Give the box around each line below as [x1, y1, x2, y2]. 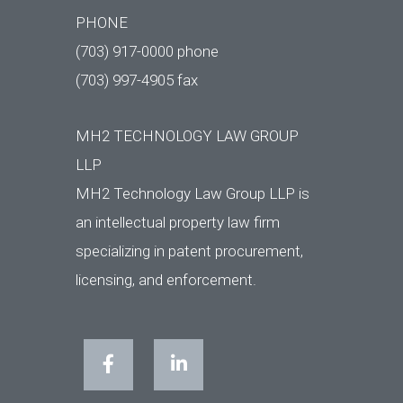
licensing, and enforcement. [76, 270, 257, 289]
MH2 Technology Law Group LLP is [76, 184, 310, 202]
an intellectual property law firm [76, 212, 281, 231]
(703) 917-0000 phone [76, 41, 219, 60]
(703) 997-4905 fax [76, 70, 199, 89]
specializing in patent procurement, [76, 241, 304, 260]
